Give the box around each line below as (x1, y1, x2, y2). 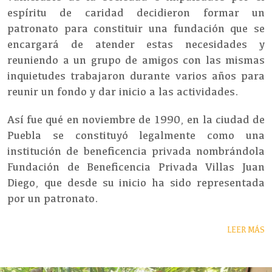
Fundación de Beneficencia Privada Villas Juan (7, 160, 265, 173)
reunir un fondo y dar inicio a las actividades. (7, 85, 239, 98)
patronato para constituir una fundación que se (7, 22, 265, 35)
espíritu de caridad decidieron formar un (7, 6, 265, 19)
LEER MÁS (227, 225, 265, 234)
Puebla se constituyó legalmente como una (7, 129, 265, 141)
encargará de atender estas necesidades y (7, 38, 265, 50)
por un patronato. (7, 192, 98, 205)
